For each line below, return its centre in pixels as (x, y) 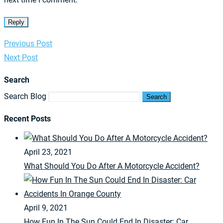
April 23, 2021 (48, 152)
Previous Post (28, 43)
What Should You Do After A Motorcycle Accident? (112, 166)
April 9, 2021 (46, 208)
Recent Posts (27, 119)
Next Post (21, 57)
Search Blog (25, 96)
